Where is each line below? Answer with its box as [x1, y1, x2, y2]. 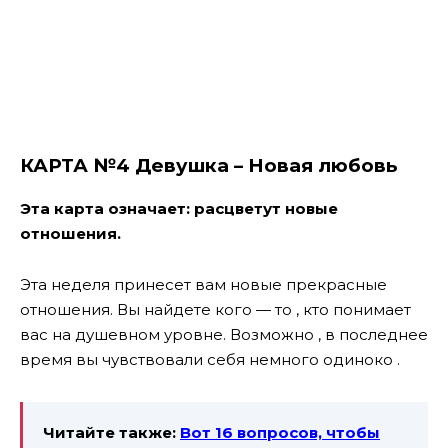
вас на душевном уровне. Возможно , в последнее [20, 324, 428, 344]
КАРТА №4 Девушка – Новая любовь [20, 153, 397, 177]
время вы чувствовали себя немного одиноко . [20, 349, 400, 369]
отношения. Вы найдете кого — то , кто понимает [20, 299, 411, 319]
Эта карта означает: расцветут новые [20, 199, 338, 219]
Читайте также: [43, 422, 180, 442]
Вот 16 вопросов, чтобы [180, 422, 380, 442]
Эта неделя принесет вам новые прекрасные [20, 274, 387, 294]
